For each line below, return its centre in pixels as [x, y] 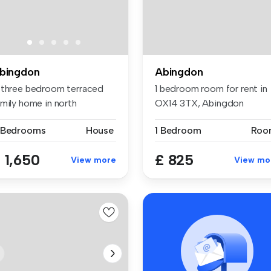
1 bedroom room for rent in [211, 88]
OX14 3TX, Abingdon [200, 103]
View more [93, 160]
